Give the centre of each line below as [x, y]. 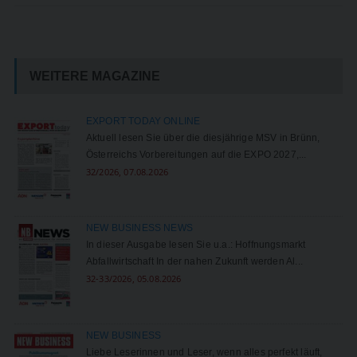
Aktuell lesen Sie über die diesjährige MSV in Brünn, [203, 138]
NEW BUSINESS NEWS [139, 228]
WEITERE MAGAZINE [94, 76]
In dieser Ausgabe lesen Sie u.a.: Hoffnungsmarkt [196, 245]
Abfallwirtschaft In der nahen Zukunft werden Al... [194, 262]
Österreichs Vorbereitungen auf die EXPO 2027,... [196, 155]
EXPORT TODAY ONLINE [143, 121]
